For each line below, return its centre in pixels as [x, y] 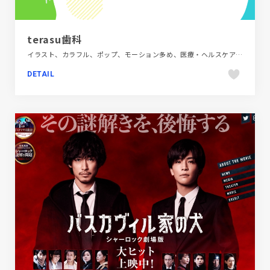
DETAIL [41, 74]
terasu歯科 [55, 39]
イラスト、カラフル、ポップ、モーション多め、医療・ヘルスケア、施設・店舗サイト [239, 54]
